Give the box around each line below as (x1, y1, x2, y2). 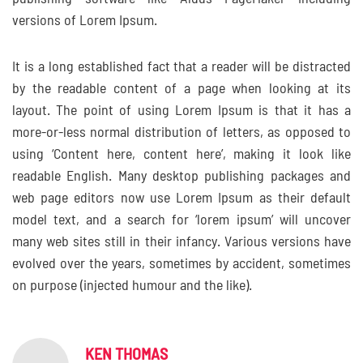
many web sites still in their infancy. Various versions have (12, 235, 351, 250)
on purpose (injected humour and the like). (12, 279, 252, 293)
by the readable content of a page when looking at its (12, 82, 351, 96)
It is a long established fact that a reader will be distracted (12, 60, 351, 75)
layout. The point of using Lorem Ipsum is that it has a (12, 104, 351, 118)
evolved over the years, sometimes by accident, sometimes (12, 257, 351, 271)
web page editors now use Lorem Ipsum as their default (12, 191, 351, 206)
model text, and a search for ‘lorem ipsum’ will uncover (12, 213, 351, 228)
